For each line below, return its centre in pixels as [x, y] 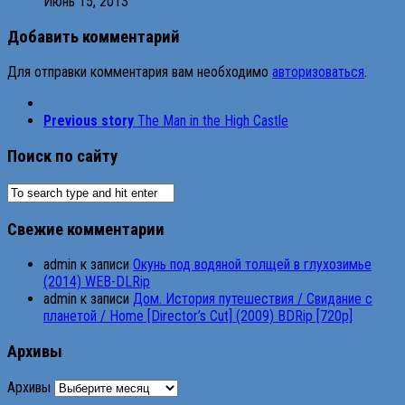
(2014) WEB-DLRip [97, 282]
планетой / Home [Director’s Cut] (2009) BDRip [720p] [198, 316]
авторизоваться [318, 72]
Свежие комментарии [86, 229]
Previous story [89, 121]
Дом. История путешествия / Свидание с [253, 299]
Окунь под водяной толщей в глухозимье [252, 265]
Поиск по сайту [62, 157]
